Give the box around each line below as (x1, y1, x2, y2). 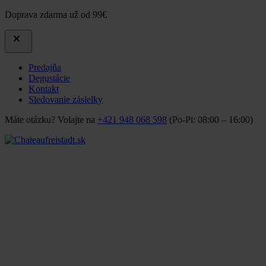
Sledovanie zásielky (28, 94, 103, 104)
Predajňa (28, 62, 61, 72)
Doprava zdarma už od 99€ (5, 9, 107, 20)
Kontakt (28, 84, 59, 94)
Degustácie (28, 73, 70, 83)
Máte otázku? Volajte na (5, 115, 97, 125)
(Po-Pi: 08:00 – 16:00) (167, 115, 253, 125)
